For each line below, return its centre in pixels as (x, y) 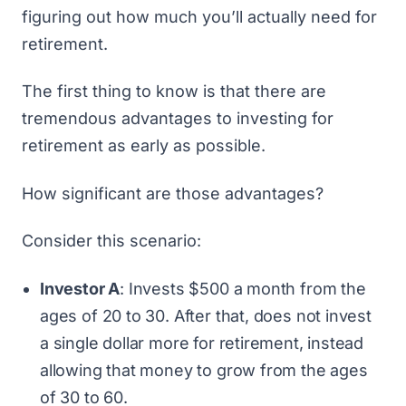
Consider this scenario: (111, 241)
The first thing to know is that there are (174, 91)
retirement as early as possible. (144, 145)
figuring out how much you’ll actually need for (199, 16)
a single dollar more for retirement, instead (202, 343)
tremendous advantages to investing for (178, 118)
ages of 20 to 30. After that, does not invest (206, 315)
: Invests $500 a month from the (243, 288)
